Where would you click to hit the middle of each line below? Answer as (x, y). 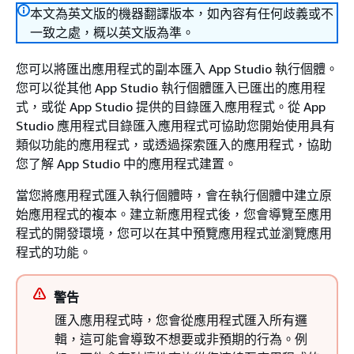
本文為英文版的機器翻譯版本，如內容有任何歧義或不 (182, 13)
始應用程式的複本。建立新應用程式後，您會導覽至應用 (174, 214)
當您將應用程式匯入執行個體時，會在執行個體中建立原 (174, 195)
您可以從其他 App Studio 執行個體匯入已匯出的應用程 (171, 88)
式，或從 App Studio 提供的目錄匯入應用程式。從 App (171, 107)
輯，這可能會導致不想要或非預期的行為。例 (181, 339)
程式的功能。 (54, 252)
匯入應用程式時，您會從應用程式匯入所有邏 (181, 320)
